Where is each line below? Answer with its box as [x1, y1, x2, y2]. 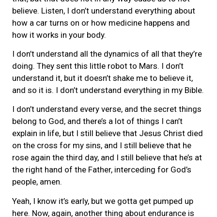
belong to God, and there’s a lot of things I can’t [12, 116, 183, 126]
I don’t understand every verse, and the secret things [12, 104, 201, 114]
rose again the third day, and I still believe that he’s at [12, 153, 202, 163]
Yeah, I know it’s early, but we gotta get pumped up [12, 196, 193, 206]
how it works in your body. [12, 30, 106, 40]
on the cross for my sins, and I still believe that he [12, 140, 191, 151]
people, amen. [12, 177, 62, 187]
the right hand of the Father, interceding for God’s [12, 165, 191, 175]
